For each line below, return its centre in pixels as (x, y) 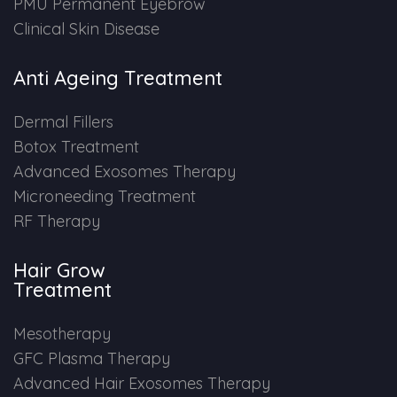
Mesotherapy (62, 334)
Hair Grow (59, 271)
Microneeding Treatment (105, 197)
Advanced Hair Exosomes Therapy (142, 384)
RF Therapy (57, 222)
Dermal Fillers (63, 122)
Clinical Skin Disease (86, 29)
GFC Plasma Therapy (92, 359)
